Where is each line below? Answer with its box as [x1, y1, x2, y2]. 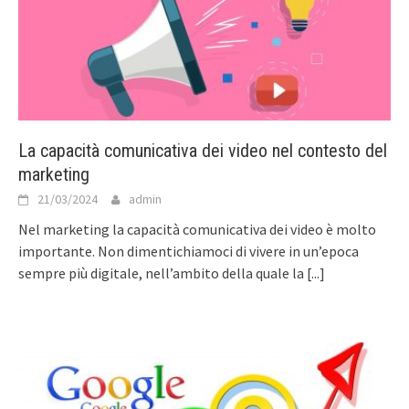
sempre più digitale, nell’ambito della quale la [18, 264, 307, 283]
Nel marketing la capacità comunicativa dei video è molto [18, 220, 376, 239]
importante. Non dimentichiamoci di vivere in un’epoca [18, 242, 359, 261]
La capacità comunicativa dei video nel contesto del [18, 140, 387, 163]
